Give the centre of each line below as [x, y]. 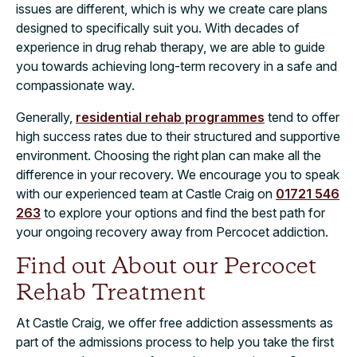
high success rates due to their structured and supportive [178, 136]
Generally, [46, 117]
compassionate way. [75, 85]
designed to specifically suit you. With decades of [158, 27]
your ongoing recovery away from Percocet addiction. [172, 231]
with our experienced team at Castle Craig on [146, 193]
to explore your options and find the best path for [183, 212]
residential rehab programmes [170, 117]
